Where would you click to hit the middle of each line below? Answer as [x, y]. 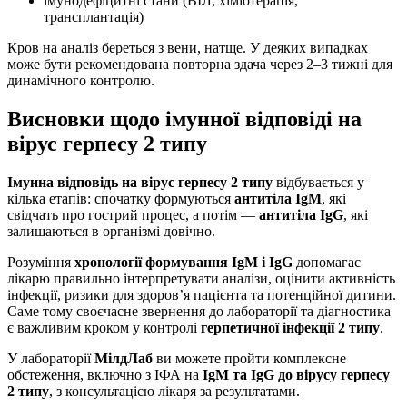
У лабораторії [51, 358]
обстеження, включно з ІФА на [105, 374]
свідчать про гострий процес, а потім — [133, 214]
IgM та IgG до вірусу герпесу [296, 374]
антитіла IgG [301, 214]
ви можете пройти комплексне [249, 358]
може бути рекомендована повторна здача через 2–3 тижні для [200, 64]
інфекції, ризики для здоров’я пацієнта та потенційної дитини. [202, 294]
